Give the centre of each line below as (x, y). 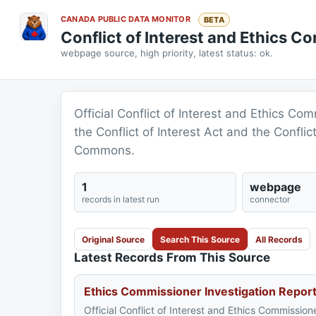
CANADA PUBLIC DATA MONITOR (127, 19)
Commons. (104, 150)
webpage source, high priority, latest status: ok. (167, 53)
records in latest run (121, 199)
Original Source (113, 239)
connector (269, 199)
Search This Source (200, 239)
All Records (279, 239)
